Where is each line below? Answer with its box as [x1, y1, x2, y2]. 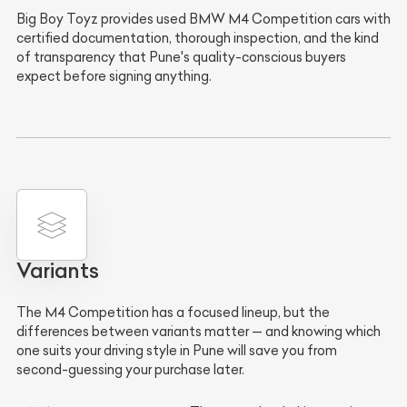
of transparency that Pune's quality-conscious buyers [16, 49, 346, 66]
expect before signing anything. [16, 68, 212, 85]
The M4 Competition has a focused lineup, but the [16, 303, 330, 321]
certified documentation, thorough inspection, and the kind [16, 30, 379, 47]
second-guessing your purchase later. [16, 361, 244, 378]
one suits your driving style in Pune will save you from [16, 342, 337, 359]
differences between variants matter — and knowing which [16, 323, 381, 340]
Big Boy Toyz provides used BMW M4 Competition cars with [16, 11, 391, 28]
